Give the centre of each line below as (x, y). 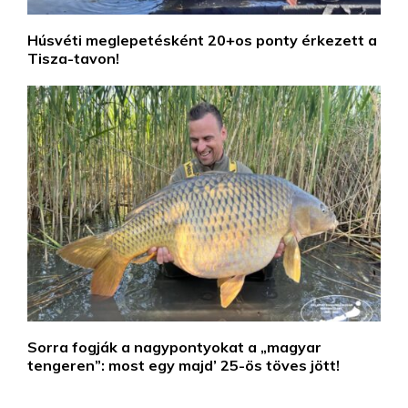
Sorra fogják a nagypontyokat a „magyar (174, 347)
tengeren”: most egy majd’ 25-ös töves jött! (184, 366)
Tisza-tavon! (73, 59)
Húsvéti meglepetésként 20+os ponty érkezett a (202, 41)
